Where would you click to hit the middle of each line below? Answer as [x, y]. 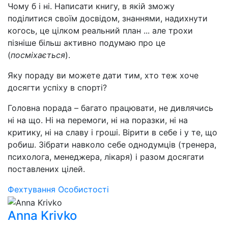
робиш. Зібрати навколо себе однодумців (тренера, [112, 145]
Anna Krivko [42, 215]
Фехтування [32, 189]
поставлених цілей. [46, 169]
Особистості [83, 189]
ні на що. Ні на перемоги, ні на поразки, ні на [98, 120]
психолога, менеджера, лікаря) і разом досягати [106, 157]
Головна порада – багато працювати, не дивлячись [110, 108]
